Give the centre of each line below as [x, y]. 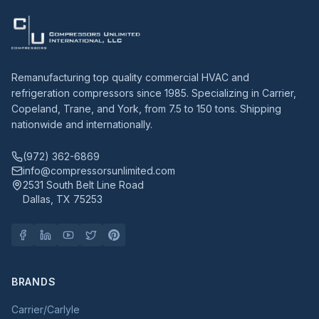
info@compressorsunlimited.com [99, 171]
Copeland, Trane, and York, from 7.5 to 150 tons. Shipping [146, 109]
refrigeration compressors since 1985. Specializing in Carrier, [154, 93]
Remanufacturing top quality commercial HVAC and [130, 77]
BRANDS [34, 282]
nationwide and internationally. [82, 124]
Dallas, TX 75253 [63, 199]
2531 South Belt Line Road [83, 185]
